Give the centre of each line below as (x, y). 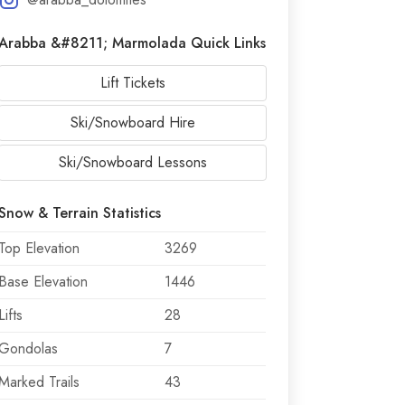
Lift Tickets (132, 83)
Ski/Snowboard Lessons (132, 162)
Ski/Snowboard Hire (132, 122)
